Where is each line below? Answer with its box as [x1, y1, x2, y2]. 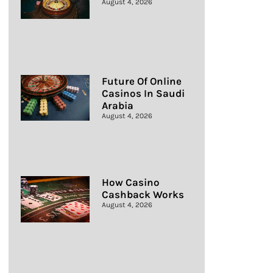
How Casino [101, 176, 160, 189]
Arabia [101, 99, 133, 112]
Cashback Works [101, 188, 184, 201]
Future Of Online [101, 74, 182, 87]
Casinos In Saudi [101, 87, 185, 99]
